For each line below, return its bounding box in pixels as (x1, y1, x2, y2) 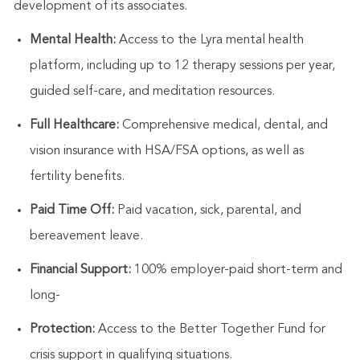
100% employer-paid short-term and (130, 264, 342, 277)
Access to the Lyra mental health (115, 34, 304, 47)
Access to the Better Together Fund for (94, 323, 325, 337)
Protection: (29, 323, 95, 337)
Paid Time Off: (29, 204, 114, 218)
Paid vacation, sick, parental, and (113, 204, 301, 218)
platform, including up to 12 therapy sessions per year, (29, 59, 335, 73)
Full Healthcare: (29, 119, 119, 133)
